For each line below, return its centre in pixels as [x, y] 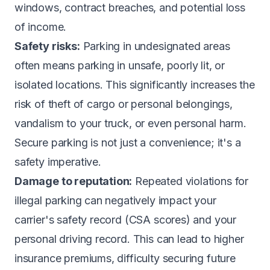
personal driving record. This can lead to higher [129, 239]
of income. [41, 27]
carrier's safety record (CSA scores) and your [126, 220]
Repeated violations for [190, 181]
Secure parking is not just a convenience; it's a [128, 143]
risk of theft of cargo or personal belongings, [124, 104]
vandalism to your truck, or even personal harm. [130, 123]
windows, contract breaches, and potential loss [130, 8]
